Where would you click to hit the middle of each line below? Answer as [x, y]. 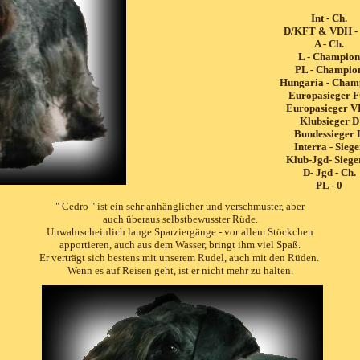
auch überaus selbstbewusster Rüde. [180, 219]
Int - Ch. [329, 18]
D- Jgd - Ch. [329, 172]
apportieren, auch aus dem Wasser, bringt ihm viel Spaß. [180, 245]
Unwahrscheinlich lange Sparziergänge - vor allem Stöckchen [180, 232]
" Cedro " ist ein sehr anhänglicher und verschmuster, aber [180, 206]
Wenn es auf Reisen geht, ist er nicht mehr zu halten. [180, 270]
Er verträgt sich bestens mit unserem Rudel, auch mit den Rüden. [180, 258]
